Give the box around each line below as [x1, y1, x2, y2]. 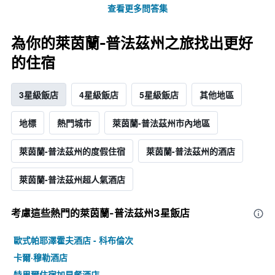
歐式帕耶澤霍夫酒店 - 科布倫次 [14, 234, 133, 247]
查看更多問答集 [107, 2, 168, 15]
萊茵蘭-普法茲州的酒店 [146, 145, 235, 158]
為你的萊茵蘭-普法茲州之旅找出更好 [11, 34, 253, 53]
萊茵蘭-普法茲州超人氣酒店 [19, 173, 125, 186]
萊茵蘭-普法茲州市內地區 [112, 117, 210, 130]
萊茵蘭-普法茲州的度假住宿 [19, 145, 125, 158]
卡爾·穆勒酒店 [14, 251, 68, 264]
